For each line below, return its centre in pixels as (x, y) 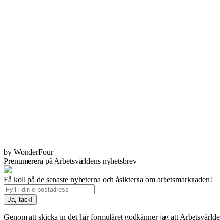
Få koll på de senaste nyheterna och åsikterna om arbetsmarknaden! (108, 179)
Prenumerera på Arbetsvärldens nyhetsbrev (70, 161)
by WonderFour (28, 152)
